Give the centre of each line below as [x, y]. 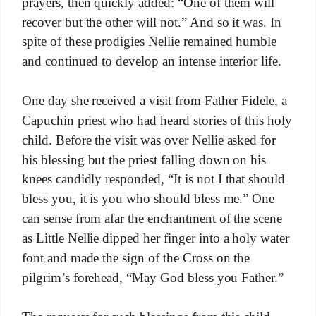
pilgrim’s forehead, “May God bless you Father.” [153, 278]
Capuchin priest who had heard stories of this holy [157, 121]
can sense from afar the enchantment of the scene [152, 219]
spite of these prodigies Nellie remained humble [149, 42]
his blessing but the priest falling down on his [144, 160]
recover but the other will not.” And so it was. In [152, 22]
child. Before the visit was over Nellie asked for [149, 140]
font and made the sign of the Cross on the [136, 258]
